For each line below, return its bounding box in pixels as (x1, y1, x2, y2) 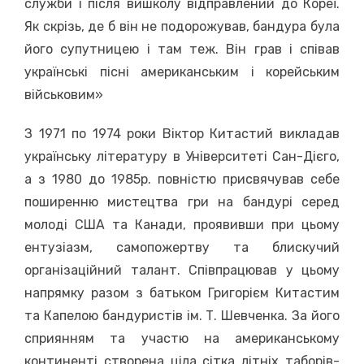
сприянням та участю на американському (24, 331, 340, 346)
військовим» (24, 87, 103, 102)
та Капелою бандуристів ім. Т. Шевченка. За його (24, 308, 340, 323)
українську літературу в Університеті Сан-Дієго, (24, 149, 340, 164)
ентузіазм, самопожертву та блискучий (24, 240, 340, 255)
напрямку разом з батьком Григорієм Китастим (24, 285, 340, 301)
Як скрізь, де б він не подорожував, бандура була (24, 19, 340, 34)
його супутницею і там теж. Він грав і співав (24, 41, 340, 57)
